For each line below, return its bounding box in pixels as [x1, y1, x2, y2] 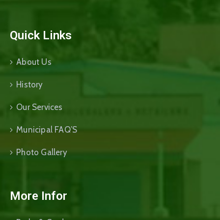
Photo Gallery [16, 147, 67, 158]
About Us [16, 57, 52, 67]
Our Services [16, 102, 63, 112]
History [16, 80, 43, 90]
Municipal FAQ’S [16, 125, 78, 135]
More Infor [10, 189, 67, 203]
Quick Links [10, 28, 72, 43]
